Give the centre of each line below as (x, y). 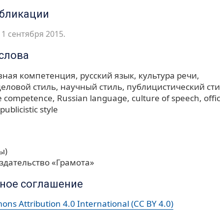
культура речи (168, 75)
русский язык (107, 75)
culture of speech (165, 98)
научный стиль (91, 86)
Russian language (92, 98)
